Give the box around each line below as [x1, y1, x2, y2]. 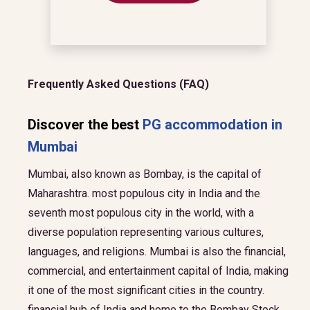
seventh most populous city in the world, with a [28, 206, 254, 219]
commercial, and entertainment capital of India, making [28, 264, 289, 277]
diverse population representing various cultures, [28, 226, 264, 239]
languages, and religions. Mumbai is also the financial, [28, 245, 286, 258]
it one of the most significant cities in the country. [28, 284, 264, 297]
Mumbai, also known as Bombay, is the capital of [28, 167, 262, 181]
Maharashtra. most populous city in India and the [28, 187, 260, 200]
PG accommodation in [143, 116, 282, 133]
